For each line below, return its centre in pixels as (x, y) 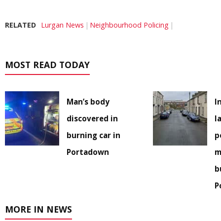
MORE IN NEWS (38, 209)
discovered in (92, 119)
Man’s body (88, 102)
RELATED (20, 25)
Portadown (88, 152)
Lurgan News (62, 25)
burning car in (93, 135)
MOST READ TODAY (47, 65)
